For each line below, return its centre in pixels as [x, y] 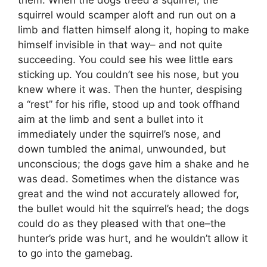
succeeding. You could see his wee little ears [125, 59]
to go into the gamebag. [75, 253]
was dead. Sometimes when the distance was [129, 178]
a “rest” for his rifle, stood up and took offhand [129, 104]
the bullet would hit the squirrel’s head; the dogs [133, 208]
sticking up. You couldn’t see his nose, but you [128, 74]
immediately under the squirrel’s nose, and [119, 134]
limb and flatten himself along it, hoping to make [133, 30]
